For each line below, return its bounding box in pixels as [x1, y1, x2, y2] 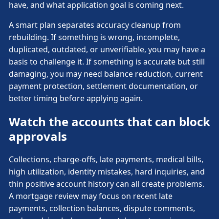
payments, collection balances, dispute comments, [9, 203, 195, 214]
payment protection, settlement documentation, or [9, 81, 198, 92]
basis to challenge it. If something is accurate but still [9, 56, 205, 67]
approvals [9, 128, 67, 145]
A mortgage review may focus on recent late [9, 191, 173, 202]
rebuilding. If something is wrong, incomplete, [9, 32, 180, 43]
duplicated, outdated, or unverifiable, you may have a [9, 44, 205, 55]
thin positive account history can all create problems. [9, 178, 204, 190]
